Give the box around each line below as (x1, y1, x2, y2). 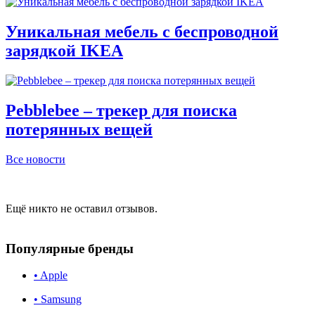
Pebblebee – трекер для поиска (6, 101, 237, 120)
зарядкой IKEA (6, 41, 123, 60)
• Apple (34, 269, 67, 282)
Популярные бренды (6, 240, 134, 256)
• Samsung (34, 293, 82, 306)
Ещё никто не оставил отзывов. (6, 202, 157, 214)
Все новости (6, 153, 65, 165)
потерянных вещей (6, 120, 153, 139)
